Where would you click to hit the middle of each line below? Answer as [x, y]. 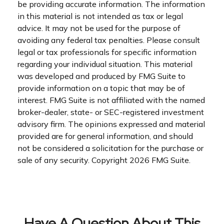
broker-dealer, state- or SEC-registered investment [111, 112]
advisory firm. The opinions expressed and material [111, 124]
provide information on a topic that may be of [101, 88]
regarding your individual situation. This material [105, 64]
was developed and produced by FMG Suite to [101, 76]
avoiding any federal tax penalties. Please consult [109, 40]
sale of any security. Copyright [73, 160]
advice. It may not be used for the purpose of [99, 28]
